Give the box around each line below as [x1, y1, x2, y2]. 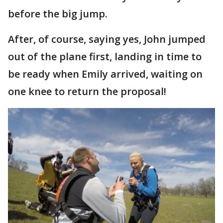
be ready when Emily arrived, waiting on [8, 67, 203, 81]
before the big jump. [8, 7, 110, 21]
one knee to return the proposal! [8, 85, 169, 99]
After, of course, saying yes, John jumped [8, 32, 206, 46]
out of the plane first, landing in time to [8, 50, 202, 64]
